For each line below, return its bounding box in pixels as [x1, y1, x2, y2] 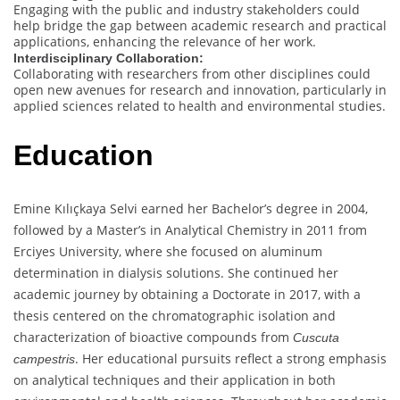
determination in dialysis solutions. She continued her [13, 263, 338, 281]
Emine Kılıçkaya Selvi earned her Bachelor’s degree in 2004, [13, 199, 368, 217]
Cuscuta [293, 329, 339, 345]
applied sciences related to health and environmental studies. [13, 96, 386, 114]
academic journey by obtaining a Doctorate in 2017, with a [13, 285, 361, 303]
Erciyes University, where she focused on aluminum [13, 242, 322, 260]
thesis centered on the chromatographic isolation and [13, 306, 336, 324]
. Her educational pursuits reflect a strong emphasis [75, 349, 387, 367]
